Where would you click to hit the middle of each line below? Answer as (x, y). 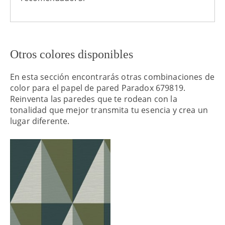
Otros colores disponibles (72, 54)
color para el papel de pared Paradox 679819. (98, 88)
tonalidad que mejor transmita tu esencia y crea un (109, 110)
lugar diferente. (40, 121)
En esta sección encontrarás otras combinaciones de (113, 77)
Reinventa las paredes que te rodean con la (94, 99)
